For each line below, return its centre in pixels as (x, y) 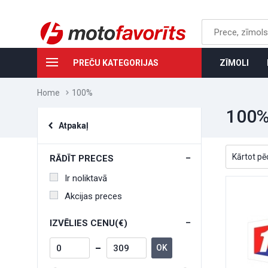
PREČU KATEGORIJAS (116, 63)
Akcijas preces (93, 196)
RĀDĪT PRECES (82, 159)
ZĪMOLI (234, 63)
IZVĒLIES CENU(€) (89, 223)
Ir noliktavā (86, 178)
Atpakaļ (74, 126)
